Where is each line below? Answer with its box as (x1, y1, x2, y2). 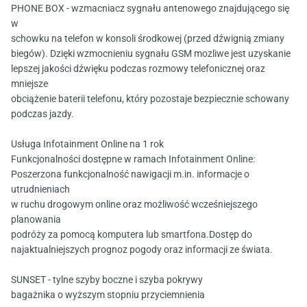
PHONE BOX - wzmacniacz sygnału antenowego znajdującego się (11, 3, 289, 14)
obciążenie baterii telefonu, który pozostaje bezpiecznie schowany (11, 93, 289, 105)
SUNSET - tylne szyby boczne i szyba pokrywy (11, 274, 203, 286)
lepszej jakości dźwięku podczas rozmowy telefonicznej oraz (11, 63, 265, 75)
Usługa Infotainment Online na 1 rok (11, 138, 164, 150)
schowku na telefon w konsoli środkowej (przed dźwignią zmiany (11, 33, 284, 45)
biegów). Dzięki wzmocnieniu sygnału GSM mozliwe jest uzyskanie (11, 48, 291, 60)
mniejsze (11, 78, 48, 90)
